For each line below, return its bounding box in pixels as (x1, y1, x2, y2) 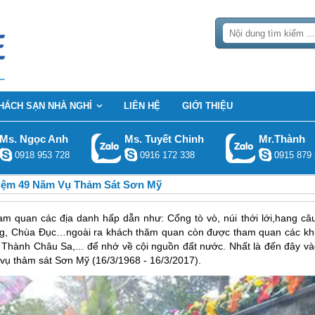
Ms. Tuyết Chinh (124, 133, 204, 145)
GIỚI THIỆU (182, 101, 233, 111)
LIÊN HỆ (124, 101, 160, 111)
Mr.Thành (258, 133, 305, 145)
